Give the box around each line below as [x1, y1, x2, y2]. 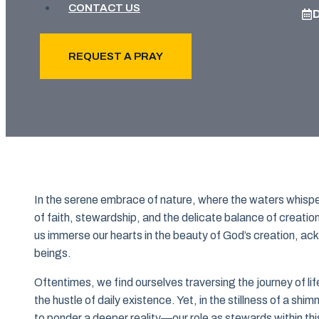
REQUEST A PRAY [68, 51, 163, 62]
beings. [34, 247, 71, 260]
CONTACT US [68, 2, 140, 14]
